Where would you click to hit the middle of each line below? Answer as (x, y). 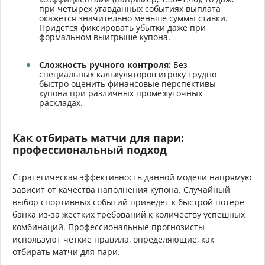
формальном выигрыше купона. (105, 37)
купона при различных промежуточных (121, 93)
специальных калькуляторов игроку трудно (128, 74)
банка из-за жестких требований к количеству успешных (129, 214)
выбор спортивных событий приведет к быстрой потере (128, 202)
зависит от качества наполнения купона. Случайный (121, 189)
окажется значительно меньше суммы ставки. (133, 18)
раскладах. (61, 102)
